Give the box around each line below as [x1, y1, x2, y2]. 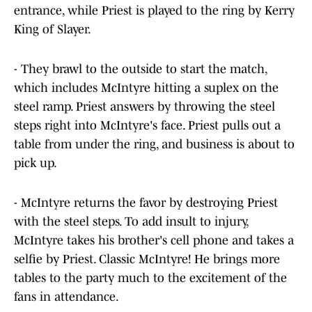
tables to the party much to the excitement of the [14, 271, 287, 286]
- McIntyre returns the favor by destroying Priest [14, 196, 278, 210]
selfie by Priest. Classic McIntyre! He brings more [14, 252, 280, 267]
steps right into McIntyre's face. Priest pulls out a [14, 118, 281, 133]
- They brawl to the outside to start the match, [14, 62, 267, 77]
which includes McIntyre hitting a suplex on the [14, 81, 279, 95]
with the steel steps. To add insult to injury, [14, 214, 248, 229]
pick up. [14, 156, 57, 171]
